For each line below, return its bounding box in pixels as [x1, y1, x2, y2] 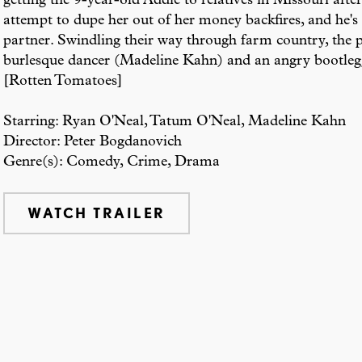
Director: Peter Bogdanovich [3, 134, 182, 149]
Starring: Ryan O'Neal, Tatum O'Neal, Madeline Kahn [3, 114, 346, 129]
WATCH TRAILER [27, 204, 166, 221]
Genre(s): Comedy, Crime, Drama [3, 154, 220, 170]
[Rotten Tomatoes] [3, 74, 123, 89]
